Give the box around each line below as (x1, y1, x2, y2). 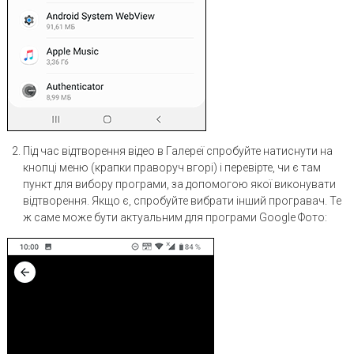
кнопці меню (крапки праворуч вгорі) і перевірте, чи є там (22, 160, 321, 174)
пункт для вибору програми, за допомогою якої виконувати (22, 177, 336, 190)
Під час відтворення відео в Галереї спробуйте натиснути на (22, 144, 333, 157)
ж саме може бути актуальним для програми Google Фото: (22, 210, 327, 224)
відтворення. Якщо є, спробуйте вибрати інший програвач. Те (22, 194, 341, 207)
